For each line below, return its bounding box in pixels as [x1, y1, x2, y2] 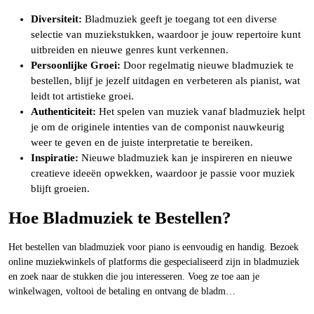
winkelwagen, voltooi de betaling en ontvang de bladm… [8, 286, 235, 296]
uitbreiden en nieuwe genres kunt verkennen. [31, 44, 228, 55]
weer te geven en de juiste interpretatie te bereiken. [31, 137, 253, 148]
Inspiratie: [31, 152, 78, 163]
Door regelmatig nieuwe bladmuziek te [121, 60, 294, 71]
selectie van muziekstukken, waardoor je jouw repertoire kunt [31, 29, 301, 40]
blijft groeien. [31, 183, 90, 194]
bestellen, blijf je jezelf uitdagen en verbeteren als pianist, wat [31, 75, 300, 86]
